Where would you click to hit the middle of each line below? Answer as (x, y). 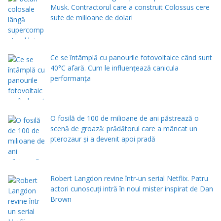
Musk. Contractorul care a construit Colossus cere (130, 7)
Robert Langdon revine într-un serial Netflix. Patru (129, 179)
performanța (70, 78)
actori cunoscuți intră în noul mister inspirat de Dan (131, 189)
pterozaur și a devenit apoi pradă (103, 139)
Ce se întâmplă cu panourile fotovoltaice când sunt (131, 57)
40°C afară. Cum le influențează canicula (114, 68)
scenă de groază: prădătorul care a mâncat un (124, 128)
